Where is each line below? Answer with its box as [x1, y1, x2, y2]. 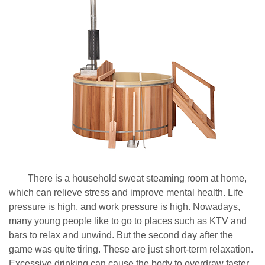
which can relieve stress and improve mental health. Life [9, 188, 243, 198]
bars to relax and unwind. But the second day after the [9, 230, 233, 240]
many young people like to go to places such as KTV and [9, 216, 247, 226]
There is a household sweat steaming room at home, [9, 173, 247, 183]
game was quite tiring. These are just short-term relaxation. [9, 244, 253, 254]
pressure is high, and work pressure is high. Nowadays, [9, 202, 240, 212]
